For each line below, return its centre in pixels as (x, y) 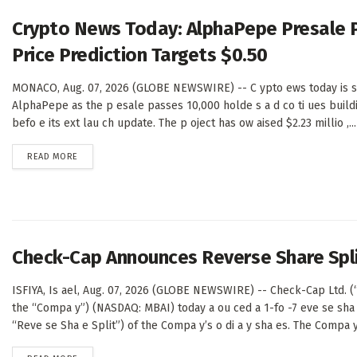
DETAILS (93, 156)
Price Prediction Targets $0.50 (140, 55)
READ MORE (53, 157)
